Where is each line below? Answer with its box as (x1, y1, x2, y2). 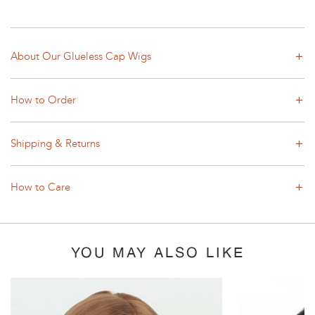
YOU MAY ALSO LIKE (70, 243, 245, 261)
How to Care (11, 180, 70, 193)
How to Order (11, 93, 76, 106)
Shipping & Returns (11, 136, 100, 150)
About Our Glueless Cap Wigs (11, 49, 151, 63)
